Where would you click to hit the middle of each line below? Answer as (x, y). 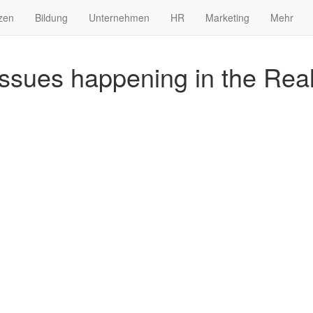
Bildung (51, 17)
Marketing (227, 17)
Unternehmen (119, 17)
